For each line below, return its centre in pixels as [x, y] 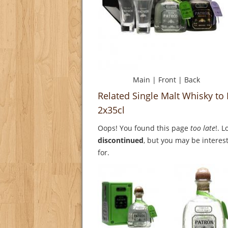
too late [203, 128]
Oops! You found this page [144, 128]
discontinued [121, 140]
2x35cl [111, 110]
